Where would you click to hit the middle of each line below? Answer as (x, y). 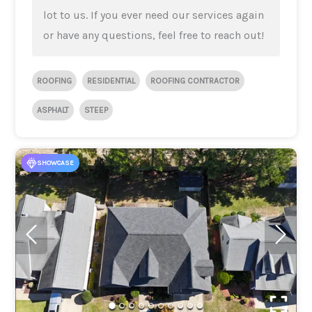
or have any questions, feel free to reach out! (154, 35)
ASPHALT (53, 110)
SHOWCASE (56, 163)
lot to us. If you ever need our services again (154, 15)
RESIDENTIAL (111, 80)
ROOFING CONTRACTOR (195, 80)
